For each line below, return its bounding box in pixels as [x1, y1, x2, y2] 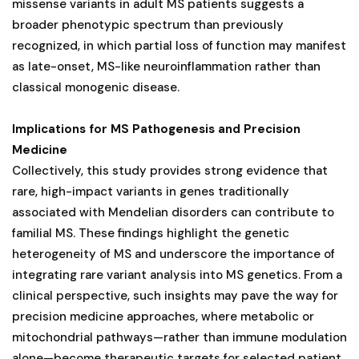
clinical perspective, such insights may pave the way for [12, 287, 338, 304]
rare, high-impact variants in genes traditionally [12, 183, 289, 200]
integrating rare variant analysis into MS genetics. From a [12, 266, 342, 283]
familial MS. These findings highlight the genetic [12, 224, 289, 241]
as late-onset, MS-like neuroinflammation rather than [12, 58, 321, 75]
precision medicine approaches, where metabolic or [12, 308, 314, 325]
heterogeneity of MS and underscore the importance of [12, 245, 335, 262]
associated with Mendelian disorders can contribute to [12, 204, 334, 220]
